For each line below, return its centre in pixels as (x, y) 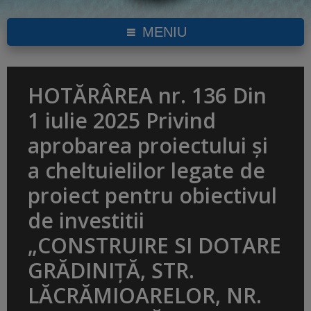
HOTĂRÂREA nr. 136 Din (147, 96)
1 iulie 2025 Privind (122, 121)
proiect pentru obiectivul (152, 196)
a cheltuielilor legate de (146, 171)
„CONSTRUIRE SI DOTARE (154, 246)
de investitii (86, 221)
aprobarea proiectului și (148, 146)
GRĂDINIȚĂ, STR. (111, 271)
